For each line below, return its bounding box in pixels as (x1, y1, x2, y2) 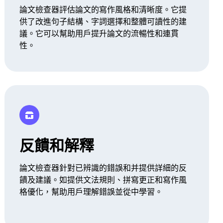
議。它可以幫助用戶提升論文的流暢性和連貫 (19, 27, 179, 39)
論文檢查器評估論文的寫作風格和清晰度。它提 (19, 3, 187, 15)
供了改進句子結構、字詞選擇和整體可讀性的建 (19, 15, 187, 27)
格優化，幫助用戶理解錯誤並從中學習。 (19, 186, 163, 198)
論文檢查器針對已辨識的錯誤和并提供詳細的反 (19, 162, 187, 174)
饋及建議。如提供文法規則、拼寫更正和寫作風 (19, 174, 187, 186)
